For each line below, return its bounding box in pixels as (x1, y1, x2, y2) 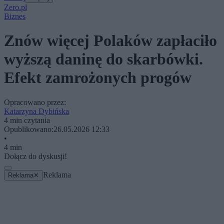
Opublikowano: (4, 124, 53, 133)
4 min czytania (4, 115, 50, 124)
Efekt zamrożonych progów (4, 68, 191, 87)
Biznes (4, 12, 25, 20)
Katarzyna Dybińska (4, 106, 69, 115)
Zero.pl (4, 3, 27, 11)
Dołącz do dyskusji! (4, 151, 67, 160)
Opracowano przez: (4, 97, 66, 106)
